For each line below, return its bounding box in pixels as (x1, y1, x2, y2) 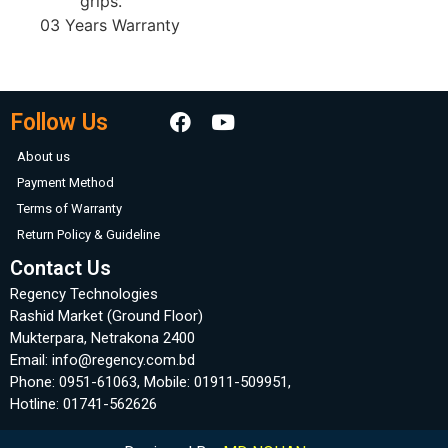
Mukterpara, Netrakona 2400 (10, 329, 195, 348)
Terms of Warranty (17, 201, 122, 217)
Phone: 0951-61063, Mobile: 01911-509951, (10, 373, 291, 392)
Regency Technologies (10, 285, 158, 304)
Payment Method (17, 175, 114, 191)
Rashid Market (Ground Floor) (10, 307, 203, 326)
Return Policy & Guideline (17, 227, 160, 243)
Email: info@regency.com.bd (10, 351, 195, 370)
